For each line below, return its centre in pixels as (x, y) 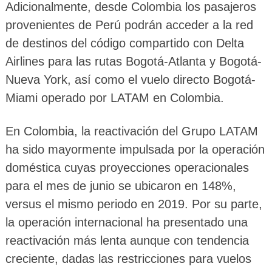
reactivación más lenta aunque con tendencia (127, 241)
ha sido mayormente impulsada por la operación (135, 150)
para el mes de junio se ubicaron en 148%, (121, 186)
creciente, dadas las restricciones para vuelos (128, 259)
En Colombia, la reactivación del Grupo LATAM (131, 131)
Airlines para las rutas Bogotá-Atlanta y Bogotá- (133, 62)
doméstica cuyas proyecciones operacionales (127, 168)
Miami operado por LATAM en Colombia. (114, 98)
